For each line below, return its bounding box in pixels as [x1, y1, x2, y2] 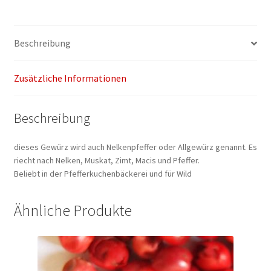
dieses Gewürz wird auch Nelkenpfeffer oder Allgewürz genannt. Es [13, 141, 257, 152]
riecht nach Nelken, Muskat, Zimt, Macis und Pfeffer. [13, 154, 200, 166]
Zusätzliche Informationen [13, 72, 126, 85]
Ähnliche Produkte [13, 201, 132, 221]
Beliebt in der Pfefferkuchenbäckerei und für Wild [13, 168, 192, 179]
